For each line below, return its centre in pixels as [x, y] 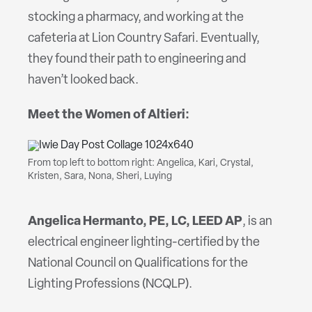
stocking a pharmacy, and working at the [136, 18]
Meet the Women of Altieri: [109, 116]
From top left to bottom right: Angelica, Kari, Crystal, [141, 164]
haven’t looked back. [84, 81]
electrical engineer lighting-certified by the [144, 243]
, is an [257, 222]
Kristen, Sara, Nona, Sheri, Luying [100, 177]
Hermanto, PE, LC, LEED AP [163, 222]
